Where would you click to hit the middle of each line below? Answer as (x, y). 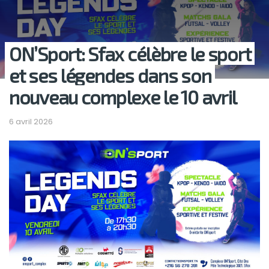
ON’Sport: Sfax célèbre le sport (130, 54)
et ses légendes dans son (110, 75)
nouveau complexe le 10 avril (123, 97)
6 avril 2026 (31, 121)
